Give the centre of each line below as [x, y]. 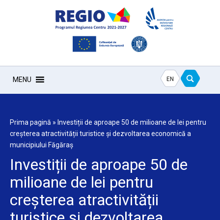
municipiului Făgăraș [41, 145]
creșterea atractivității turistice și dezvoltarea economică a [100, 134]
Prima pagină [30, 122]
